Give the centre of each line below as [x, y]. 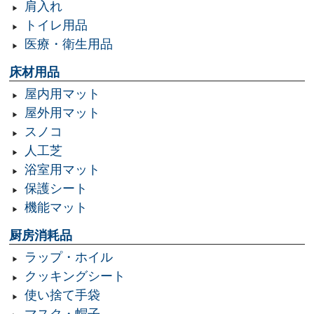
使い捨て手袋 [62, 295]
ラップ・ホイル [68, 258]
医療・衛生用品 [68, 45]
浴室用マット [62, 170]
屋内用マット [62, 94]
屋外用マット [62, 113]
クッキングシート [75, 277]
